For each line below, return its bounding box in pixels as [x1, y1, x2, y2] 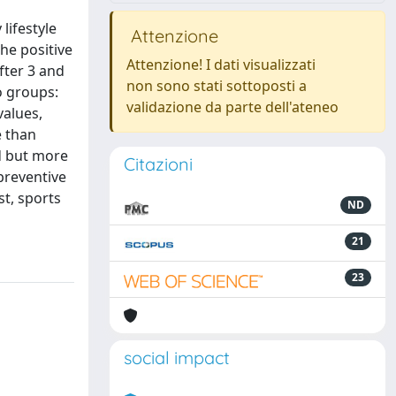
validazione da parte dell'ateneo [126, 97, 339, 117]
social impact [124, 346, 230, 369]
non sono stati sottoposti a [126, 76, 307, 95]
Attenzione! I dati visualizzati [126, 55, 316, 74]
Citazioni [124, 153, 193, 175]
